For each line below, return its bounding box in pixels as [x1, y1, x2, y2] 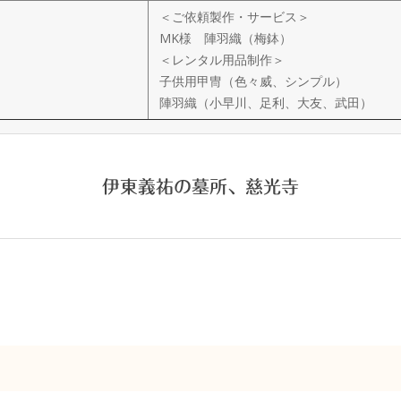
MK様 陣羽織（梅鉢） [159, 30, 292, 47]
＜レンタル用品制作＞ [159, 51, 285, 68]
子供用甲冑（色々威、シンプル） [159, 73, 347, 90]
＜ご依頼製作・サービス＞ [159, 8, 310, 25]
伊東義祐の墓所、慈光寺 [102, 177, 299, 195]
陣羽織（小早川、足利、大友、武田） [159, 94, 372, 111]
